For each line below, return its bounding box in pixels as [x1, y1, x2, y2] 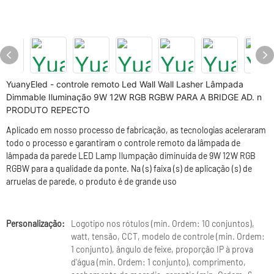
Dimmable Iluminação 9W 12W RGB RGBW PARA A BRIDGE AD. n [6, 92, 262, 102]
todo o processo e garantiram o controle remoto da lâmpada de [6, 138, 240, 148]
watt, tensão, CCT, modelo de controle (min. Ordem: [71, 231, 265, 242]
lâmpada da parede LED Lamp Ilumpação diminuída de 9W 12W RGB [6, 150, 256, 161]
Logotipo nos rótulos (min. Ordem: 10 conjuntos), [71, 218, 254, 229]
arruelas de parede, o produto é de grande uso [6, 176, 177, 187]
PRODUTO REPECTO [6, 105, 90, 115]
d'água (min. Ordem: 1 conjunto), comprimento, [71, 257, 246, 267]
